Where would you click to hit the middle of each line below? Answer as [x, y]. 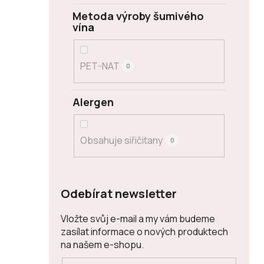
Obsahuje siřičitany [121, 141]
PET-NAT [99, 66]
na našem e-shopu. [102, 245]
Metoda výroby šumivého [138, 16]
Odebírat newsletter [119, 194]
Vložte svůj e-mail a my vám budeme [138, 219]
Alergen [93, 102]
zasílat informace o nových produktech [144, 232]
